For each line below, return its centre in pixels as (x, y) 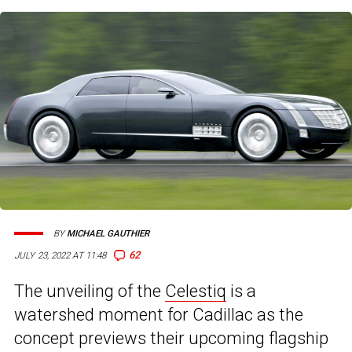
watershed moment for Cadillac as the (159, 315)
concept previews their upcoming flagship (171, 339)
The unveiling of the (90, 291)
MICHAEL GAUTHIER (108, 233)
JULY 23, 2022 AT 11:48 (60, 256)
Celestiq (196, 291)
